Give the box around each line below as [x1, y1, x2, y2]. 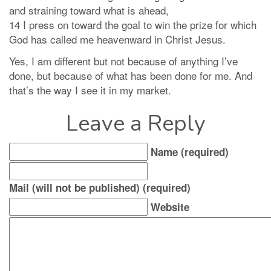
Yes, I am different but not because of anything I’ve [9, 53, 238, 69]
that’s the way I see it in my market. [9, 82, 171, 98]
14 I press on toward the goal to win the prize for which [9, 17, 256, 33]
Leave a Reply [65, 109, 206, 139]
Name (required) [151, 145, 229, 160]
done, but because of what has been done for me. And [9, 68, 252, 83]
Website [151, 200, 189, 215]
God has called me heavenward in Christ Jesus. [9, 31, 226, 47]
